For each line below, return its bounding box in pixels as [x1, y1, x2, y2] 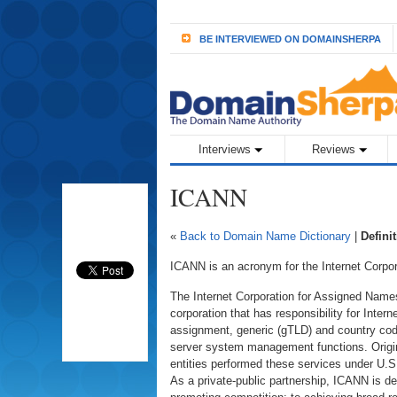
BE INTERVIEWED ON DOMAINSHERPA [199, 34, 381, 44]
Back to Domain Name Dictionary [180, 230, 351, 243]
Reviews [311, 143, 355, 156]
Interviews [198, 143, 251, 156]
